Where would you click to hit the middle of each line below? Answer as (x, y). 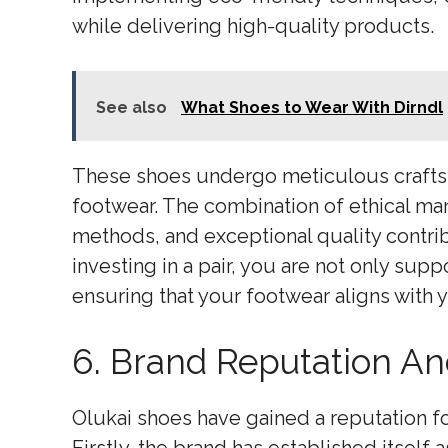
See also (133, 107)
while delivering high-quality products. (253, 26)
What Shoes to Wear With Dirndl (312, 107)
